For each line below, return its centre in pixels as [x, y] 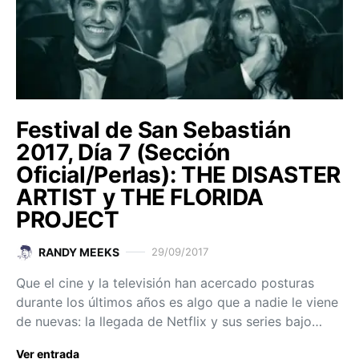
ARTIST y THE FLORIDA [140, 198]
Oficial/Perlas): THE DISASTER [178, 175]
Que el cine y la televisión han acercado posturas [165, 283]
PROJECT [68, 220]
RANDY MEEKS [79, 252]
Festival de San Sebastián [153, 130]
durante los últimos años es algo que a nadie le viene [177, 303]
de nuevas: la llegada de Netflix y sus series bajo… [169, 322]
